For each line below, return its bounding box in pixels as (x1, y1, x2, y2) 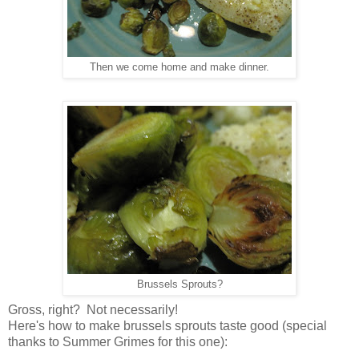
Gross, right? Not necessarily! (8, 302, 181, 317)
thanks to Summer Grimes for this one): (8, 334, 228, 349)
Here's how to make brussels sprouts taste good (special (8, 318, 327, 333)
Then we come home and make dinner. (90, 61, 269, 73)
